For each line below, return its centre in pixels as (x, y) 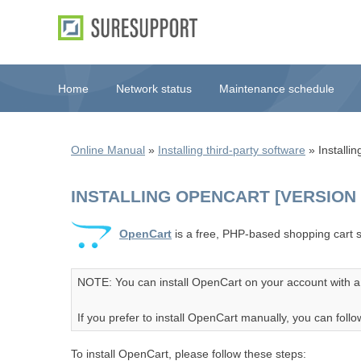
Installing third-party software (232, 150)
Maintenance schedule (277, 89)
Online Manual (108, 150)
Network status (154, 89)
